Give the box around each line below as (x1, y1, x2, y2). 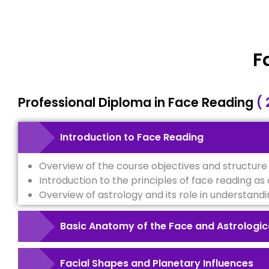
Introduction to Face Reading (60, 130, 204, 144)
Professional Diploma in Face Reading (18, 93, 256, 111)
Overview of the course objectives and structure (39, 159, 267, 173)
